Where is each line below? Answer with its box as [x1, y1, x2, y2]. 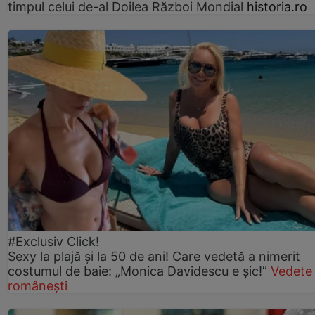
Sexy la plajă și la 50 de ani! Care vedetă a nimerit [8, 248, 300, 264]
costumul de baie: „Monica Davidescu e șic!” [8, 263, 267, 278]
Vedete [271, 263, 312, 278]
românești [8, 278, 67, 293]
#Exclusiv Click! [8, 233, 99, 249]
